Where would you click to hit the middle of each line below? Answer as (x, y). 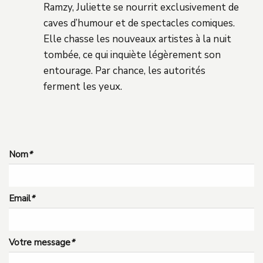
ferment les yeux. (83, 86)
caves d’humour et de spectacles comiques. (139, 23)
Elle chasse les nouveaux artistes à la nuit (137, 39)
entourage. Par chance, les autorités (124, 70)
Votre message (40, 242)
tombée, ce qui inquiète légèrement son (132, 55)
